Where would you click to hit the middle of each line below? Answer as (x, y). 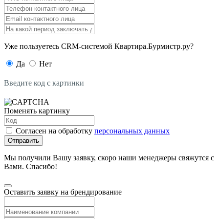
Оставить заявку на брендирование (63, 192)
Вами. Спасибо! (31, 166)
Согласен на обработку (55, 131)
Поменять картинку (37, 110)
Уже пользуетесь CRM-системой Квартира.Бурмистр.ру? (99, 46)
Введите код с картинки (44, 83)
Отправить (23, 140)
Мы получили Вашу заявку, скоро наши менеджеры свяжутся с (109, 157)
